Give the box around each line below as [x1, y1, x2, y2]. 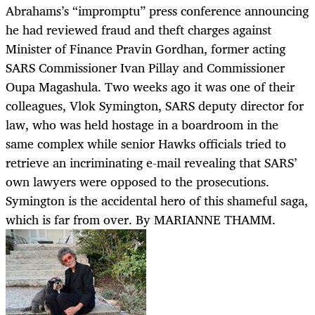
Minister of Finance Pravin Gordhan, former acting [6, 38, 285, 60]
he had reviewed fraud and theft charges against [6, 19, 271, 41]
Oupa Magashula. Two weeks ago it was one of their [6, 76, 295, 98]
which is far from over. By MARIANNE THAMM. [6, 209, 276, 231]
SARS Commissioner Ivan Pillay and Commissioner [6, 57, 285, 79]
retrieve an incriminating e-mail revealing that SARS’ [6, 152, 297, 174]
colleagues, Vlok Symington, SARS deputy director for [6, 95, 304, 117]
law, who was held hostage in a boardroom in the [6, 114, 278, 136]
